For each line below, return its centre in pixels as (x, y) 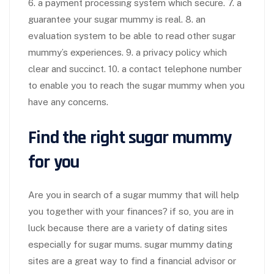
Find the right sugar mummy (130, 138)
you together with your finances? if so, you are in (131, 212)
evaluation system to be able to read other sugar (132, 36)
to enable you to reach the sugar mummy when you (136, 86)
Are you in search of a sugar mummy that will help (134, 195)
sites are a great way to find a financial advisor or (132, 261)
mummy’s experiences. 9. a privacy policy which (128, 53)
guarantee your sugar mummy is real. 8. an (117, 20)
